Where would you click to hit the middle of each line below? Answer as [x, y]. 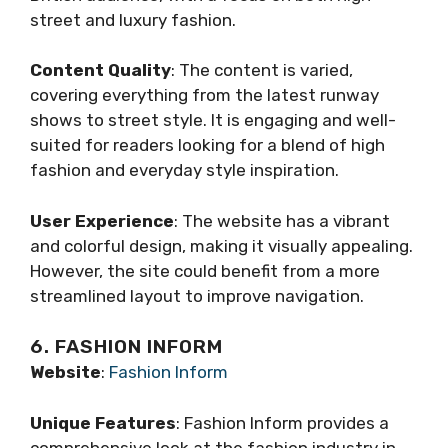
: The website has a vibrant [282, 220]
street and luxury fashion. [133, 19]
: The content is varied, [262, 70]
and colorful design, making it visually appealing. [221, 245]
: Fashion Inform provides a [282, 422]
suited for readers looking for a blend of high [207, 145]
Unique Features [103, 422]
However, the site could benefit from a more [205, 270]
